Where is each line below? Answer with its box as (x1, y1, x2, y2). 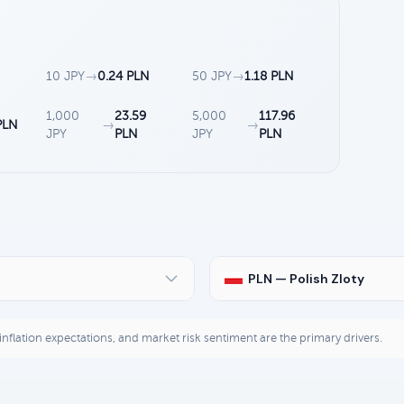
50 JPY (192, 69, 233, 83)
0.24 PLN (97, 69, 151, 83)
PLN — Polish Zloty (248, 270, 364, 287)
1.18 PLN (244, 69, 295, 83)
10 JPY (46, 69, 86, 83)
